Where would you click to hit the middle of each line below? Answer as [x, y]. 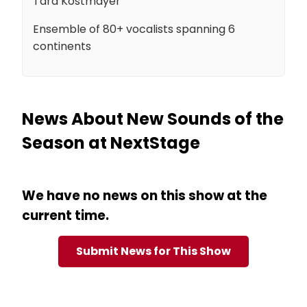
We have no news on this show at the [145, 195]
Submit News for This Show [153, 251]
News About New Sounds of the [153, 119]
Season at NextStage [111, 143]
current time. [65, 215]
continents [63, 46]
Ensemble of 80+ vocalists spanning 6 [134, 29]
